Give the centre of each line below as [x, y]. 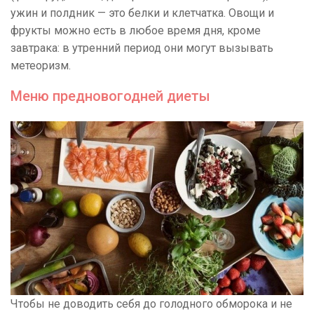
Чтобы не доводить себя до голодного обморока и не [151, 304]
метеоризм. [41, 65]
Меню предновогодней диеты [110, 96]
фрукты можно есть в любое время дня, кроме [136, 30]
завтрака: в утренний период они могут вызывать [142, 48]
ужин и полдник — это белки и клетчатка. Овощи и [142, 13]
